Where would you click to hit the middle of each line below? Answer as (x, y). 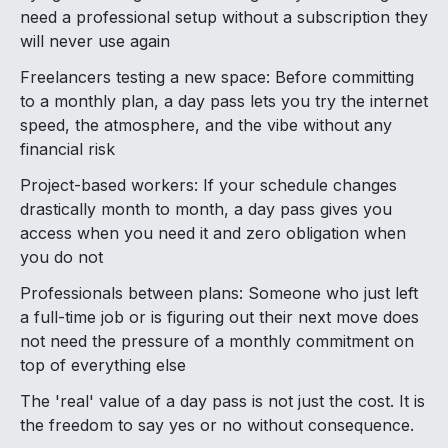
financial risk (67, 149)
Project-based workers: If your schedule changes (208, 185)
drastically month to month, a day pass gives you (206, 209)
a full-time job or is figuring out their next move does (219, 317)
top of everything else (103, 365)
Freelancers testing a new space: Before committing (217, 77)
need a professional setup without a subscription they (224, 17)
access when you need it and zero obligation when (213, 233)
